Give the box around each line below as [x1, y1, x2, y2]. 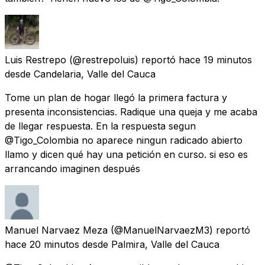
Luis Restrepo [5, 53, 66, 66]
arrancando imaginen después [5, 162, 140, 174]
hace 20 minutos [5, 238, 79, 250]
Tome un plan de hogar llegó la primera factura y [5, 91, 227, 104]
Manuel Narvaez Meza [5, 224, 108, 236]
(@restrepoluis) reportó [69, 53, 176, 66]
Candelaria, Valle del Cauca [34, 67, 156, 80]
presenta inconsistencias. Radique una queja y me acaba [5, 105, 257, 118]
